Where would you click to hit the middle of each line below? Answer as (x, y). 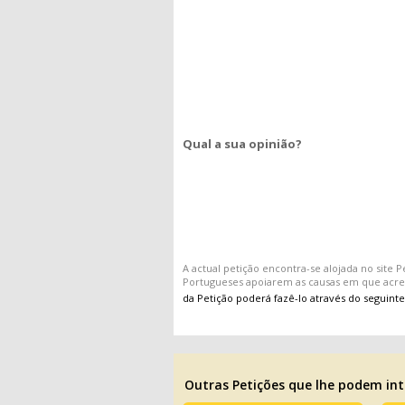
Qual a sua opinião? (242, 144)
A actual (203, 268)
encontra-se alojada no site (328, 268)
